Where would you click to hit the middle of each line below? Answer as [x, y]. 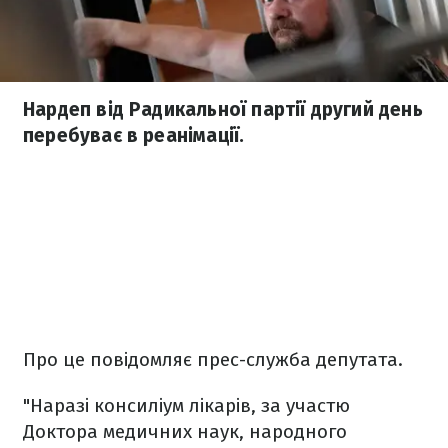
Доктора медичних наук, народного [185, 431]
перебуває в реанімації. [134, 135]
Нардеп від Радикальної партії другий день [223, 109]
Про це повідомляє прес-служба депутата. [213, 359]
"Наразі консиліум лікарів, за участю [186, 405]
